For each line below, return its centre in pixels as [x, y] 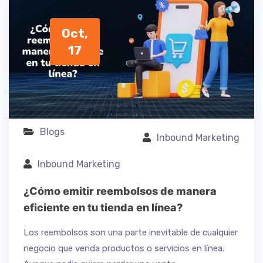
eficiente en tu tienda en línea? [103, 208]
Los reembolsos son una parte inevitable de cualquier [131, 233]
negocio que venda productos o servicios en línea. [124, 249]
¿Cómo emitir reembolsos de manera [120, 191]
